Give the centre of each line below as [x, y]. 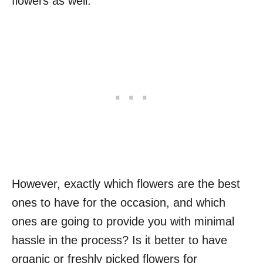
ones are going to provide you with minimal [123, 221]
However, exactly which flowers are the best [126, 184]
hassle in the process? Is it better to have [119, 240]
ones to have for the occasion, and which [119, 203]
